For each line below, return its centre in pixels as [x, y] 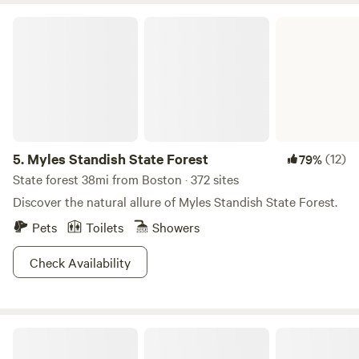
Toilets [105, 227]
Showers [176, 227]
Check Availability [80, 262]
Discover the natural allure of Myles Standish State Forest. [175, 201]
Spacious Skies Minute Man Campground [114, 333]
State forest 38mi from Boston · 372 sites [126, 179]
